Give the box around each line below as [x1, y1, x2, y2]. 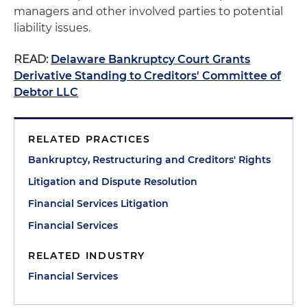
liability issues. [14, 21, 90, 34]
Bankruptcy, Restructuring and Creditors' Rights [28, 153, 271, 166]
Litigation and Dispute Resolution [28, 175, 197, 188]
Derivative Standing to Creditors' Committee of [14, 69, 281, 82]
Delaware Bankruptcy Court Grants [51, 53, 250, 66]
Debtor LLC [14, 86, 78, 99]
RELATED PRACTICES [28, 133, 151, 145]
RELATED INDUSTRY [28, 249, 146, 262]
